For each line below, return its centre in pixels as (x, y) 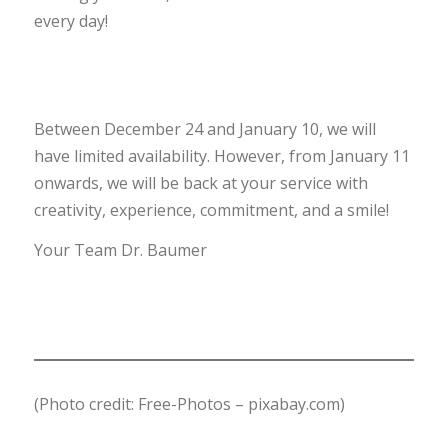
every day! (70, 20)
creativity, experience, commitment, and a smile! (211, 209)
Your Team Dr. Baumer (120, 250)
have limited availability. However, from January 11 (221, 155)
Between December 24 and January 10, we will (204, 128)
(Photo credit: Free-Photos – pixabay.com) (189, 404)
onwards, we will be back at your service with (200, 182)
